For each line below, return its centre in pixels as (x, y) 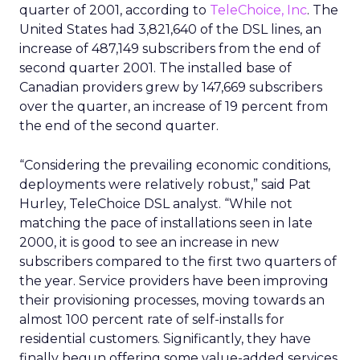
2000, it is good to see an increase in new (149, 242)
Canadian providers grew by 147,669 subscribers (171, 87)
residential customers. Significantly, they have (165, 339)
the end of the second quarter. (119, 126)
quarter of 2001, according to (115, 10)
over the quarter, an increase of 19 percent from (174, 106)
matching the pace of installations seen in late (166, 223)
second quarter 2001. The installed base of (155, 68)
